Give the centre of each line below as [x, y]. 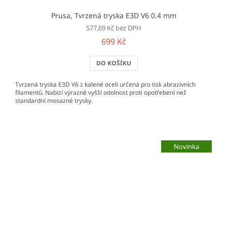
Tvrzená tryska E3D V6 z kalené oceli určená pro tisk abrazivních [105, 85]
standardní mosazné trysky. [54, 101]
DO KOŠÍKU [113, 63]
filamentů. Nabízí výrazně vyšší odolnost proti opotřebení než [101, 93]
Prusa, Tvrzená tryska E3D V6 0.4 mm [113, 16]
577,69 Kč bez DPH [113, 28]
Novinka [186, 146]
